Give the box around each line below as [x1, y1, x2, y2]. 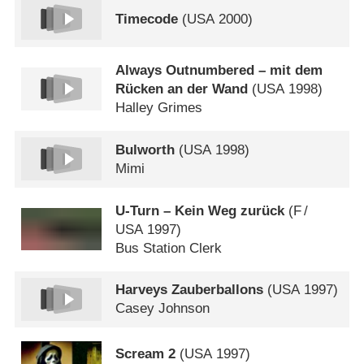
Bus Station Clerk [115, 240, 223, 256]
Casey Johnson [115, 301, 210, 317]
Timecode [115, 11, 179, 27]
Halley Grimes [115, 99, 203, 115]
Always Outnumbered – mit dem [115, 62, 323, 78]
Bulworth [115, 141, 175, 158]
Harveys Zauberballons [115, 282, 264, 298]
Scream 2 [115, 345, 176, 362]
